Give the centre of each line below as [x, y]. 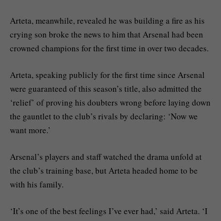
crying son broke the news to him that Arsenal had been [107, 34]
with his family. [37, 184]
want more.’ [30, 130]
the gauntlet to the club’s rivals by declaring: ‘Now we [104, 116]
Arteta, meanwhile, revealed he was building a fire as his [107, 20]
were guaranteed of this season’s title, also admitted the [106, 89]
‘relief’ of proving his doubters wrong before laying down [110, 103]
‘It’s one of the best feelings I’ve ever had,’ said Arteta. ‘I [109, 211]
